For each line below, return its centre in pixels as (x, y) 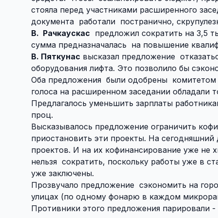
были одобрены (138, 80)
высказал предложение (128, 56)
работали (98, 21)
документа (54, 21)
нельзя (44, 161)
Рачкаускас (66, 33)
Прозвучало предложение (83, 185)
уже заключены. (63, 173)
